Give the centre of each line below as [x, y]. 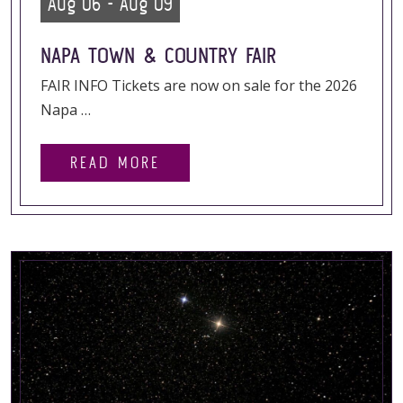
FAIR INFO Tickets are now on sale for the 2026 [199, 85]
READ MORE [115, 162]
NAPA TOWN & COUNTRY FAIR [158, 55]
